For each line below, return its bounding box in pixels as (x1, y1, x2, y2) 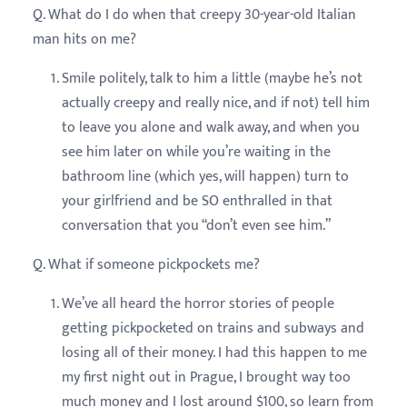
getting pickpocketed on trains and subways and (62, 315, 364, 341)
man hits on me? (33, 26, 136, 52)
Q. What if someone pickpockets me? (33, 252, 260, 277)
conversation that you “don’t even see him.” (62, 213, 331, 238)
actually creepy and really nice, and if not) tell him (62, 90, 370, 115)
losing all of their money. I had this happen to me (62, 340, 367, 365)
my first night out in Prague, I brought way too (62, 364, 351, 390)
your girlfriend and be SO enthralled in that (62, 188, 333, 213)
